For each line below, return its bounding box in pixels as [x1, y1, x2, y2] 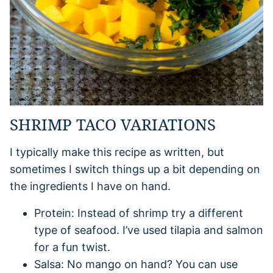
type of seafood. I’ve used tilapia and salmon [34, 223, 263, 236]
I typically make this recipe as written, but [10, 145, 224, 158]
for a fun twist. [34, 240, 110, 253]
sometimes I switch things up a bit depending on [10, 162, 260, 175]
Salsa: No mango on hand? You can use [34, 257, 238, 271]
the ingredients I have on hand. [10, 179, 171, 193]
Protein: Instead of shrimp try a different [34, 206, 243, 219]
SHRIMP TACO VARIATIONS [10, 113, 216, 135]
